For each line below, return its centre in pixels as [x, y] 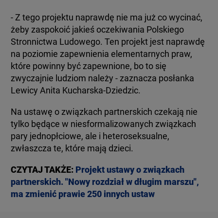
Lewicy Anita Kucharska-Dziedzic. [76, 90]
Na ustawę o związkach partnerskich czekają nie [104, 111]
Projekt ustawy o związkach [130, 169]
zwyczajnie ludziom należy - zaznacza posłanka [103, 78]
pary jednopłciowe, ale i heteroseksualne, [90, 136]
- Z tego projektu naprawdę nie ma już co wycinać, [107, 17]
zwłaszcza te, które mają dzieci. [72, 148]
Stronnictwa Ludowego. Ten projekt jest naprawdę [108, 41]
